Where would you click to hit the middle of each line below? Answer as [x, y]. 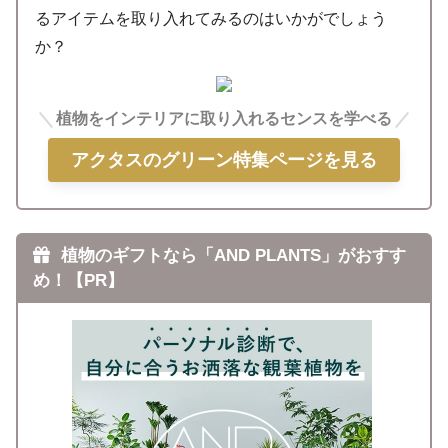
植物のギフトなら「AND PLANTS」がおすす [230, 255]
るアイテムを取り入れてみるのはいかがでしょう [211, 19]
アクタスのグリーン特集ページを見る [224, 159]
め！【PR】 [78, 280]
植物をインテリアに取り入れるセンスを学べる [224, 118]
